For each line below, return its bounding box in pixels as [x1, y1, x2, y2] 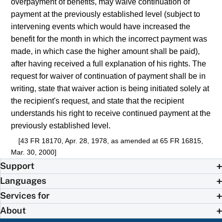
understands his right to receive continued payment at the [11, 109, 211, 117]
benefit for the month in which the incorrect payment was [11, 34, 208, 43]
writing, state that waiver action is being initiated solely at [11, 84, 210, 93]
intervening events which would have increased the [11, 22, 191, 31]
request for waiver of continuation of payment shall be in [11, 71, 206, 80]
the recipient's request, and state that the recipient [11, 96, 184, 105]
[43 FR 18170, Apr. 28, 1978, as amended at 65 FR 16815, [18, 136, 203, 145]
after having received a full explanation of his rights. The [11, 59, 207, 68]
